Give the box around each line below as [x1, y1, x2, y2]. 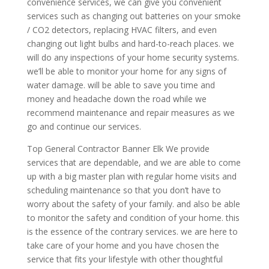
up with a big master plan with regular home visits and [26, 170, 237, 182]
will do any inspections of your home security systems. [26, 51, 239, 63]
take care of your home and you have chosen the [26, 239, 219, 251]
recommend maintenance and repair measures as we [26, 106, 235, 118]
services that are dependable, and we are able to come [26, 156, 241, 168]
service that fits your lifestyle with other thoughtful [26, 253, 223, 265]
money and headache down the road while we [26, 92, 207, 104]
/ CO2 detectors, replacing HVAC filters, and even [26, 23, 217, 35]
